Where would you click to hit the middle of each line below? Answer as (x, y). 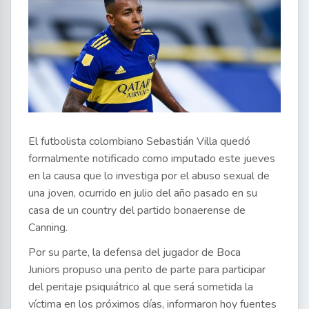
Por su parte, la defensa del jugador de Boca (134, 253)
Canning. (48, 228)
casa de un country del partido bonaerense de (137, 211)
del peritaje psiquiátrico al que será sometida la (141, 287)
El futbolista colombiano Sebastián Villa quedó (139, 142)
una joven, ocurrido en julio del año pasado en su (143, 193)
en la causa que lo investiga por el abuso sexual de (149, 176)
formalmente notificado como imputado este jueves (152, 159)
